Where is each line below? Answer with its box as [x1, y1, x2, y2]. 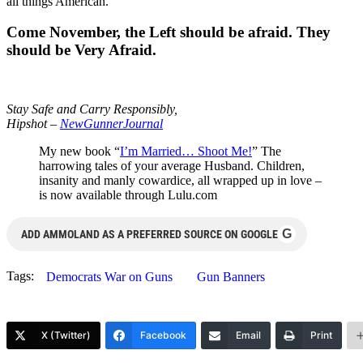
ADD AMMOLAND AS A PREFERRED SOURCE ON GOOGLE [21, 228, 278, 241]
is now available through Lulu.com [39, 188, 217, 202]
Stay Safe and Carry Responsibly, [6, 102, 177, 116]
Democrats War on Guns [46, 270, 173, 284]
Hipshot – [6, 117, 60, 130]
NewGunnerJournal [60, 117, 163, 130]
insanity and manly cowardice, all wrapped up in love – [39, 173, 322, 187]
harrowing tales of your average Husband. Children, [39, 159, 305, 173]
